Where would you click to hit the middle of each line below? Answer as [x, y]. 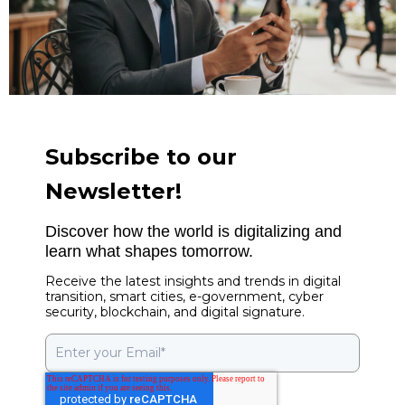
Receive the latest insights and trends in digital [193, 282]
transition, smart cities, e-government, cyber [184, 297]
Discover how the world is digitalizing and [193, 232]
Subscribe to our [141, 157]
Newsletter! [113, 192]
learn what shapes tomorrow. [149, 252]
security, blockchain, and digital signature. [175, 312]
